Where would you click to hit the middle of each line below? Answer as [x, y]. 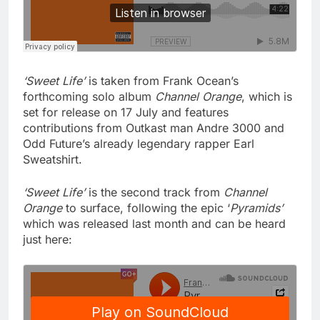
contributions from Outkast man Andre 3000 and [154, 128]
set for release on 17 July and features [126, 112]
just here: [47, 240]
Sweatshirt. [52, 160]
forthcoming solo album [89, 97]
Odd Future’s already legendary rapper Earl [139, 144]
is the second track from [154, 192]
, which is [267, 97]
